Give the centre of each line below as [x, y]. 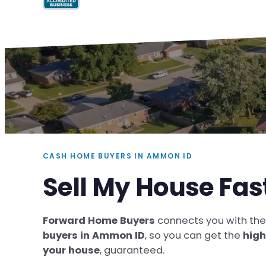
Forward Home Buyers [99, 221]
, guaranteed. [132, 251]
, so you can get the [194, 236]
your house [71, 251]
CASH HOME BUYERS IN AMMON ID [118, 156]
